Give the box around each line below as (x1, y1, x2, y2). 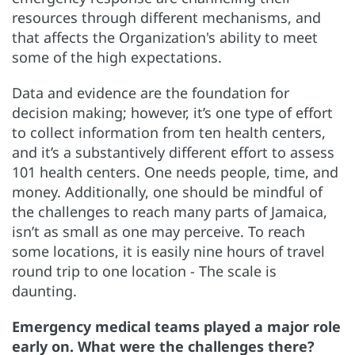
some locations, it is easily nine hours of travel (12, 241, 325, 261)
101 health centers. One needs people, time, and (12, 162, 338, 181)
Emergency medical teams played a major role (12, 316, 341, 336)
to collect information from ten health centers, (12, 122, 326, 142)
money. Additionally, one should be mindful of (12, 181, 323, 201)
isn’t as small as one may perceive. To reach (12, 221, 305, 241)
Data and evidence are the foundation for (12, 82, 289, 102)
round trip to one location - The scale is (12, 261, 277, 281)
